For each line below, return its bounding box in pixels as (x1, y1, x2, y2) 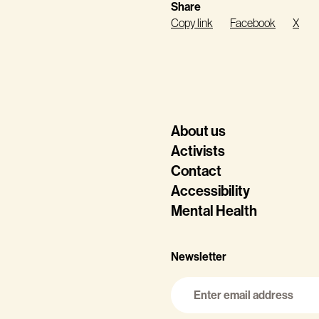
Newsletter (171, 250, 226, 264)
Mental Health (171, 202, 257, 219)
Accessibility (171, 182, 250, 199)
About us (171, 122, 226, 140)
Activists (171, 142, 225, 159)
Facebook (230, 16, 276, 29)
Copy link (171, 16, 213, 29)
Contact (171, 162, 221, 179)
